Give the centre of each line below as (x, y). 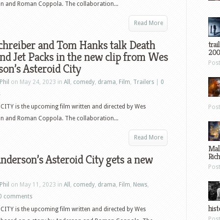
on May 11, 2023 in (37, 185)
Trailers (144, 82)
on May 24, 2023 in (37, 82)
